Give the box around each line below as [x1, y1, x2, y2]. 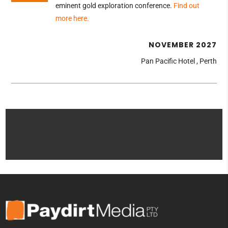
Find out [174, 2, 199, 10]
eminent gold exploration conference [55, 2, 170, 10]
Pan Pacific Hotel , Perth [141, 57, 217, 65]
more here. [55, 14, 89, 22]
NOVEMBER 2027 [149, 40, 217, 50]
